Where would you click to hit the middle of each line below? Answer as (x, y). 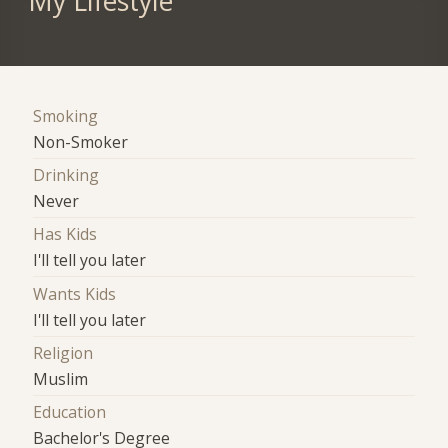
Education (70, 412)
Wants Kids (75, 293)
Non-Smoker (81, 141)
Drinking (66, 174)
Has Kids (65, 234)
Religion (63, 352)
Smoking (66, 115)
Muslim (61, 378)
